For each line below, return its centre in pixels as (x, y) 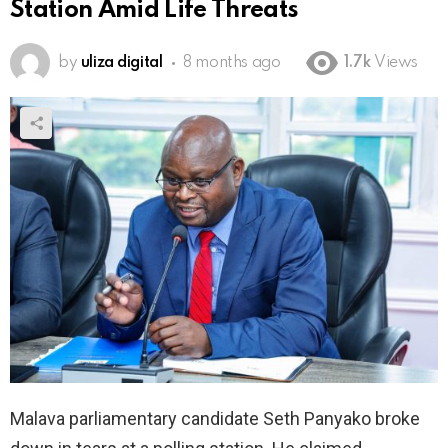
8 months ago (232, 63)
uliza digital (121, 63)
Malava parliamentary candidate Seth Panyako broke (215, 418)
